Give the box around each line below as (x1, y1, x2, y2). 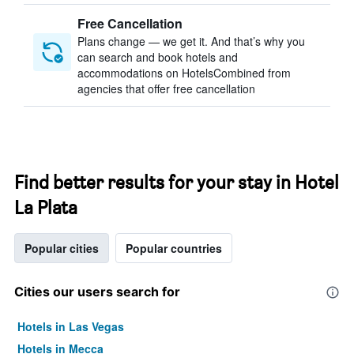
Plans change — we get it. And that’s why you (77, 33, 305, 49)
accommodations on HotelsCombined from (77, 65, 291, 81)
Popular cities (24, 240, 99, 256)
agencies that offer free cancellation (77, 81, 255, 96)
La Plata (14, 196, 77, 219)
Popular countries (126, 240, 222, 256)
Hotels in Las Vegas (17, 318, 124, 334)
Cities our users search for (14, 284, 180, 299)
